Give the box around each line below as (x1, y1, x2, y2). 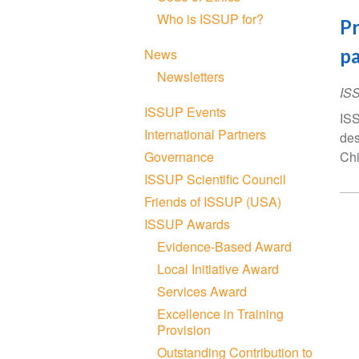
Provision (157, 320, 212, 339)
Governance (144, 147, 215, 166)
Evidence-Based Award (157, 236, 292, 256)
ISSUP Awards (144, 214, 231, 233)
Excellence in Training (157, 304, 284, 323)
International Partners (144, 124, 267, 143)
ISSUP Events (144, 102, 227, 121)
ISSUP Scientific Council (144, 169, 287, 188)
